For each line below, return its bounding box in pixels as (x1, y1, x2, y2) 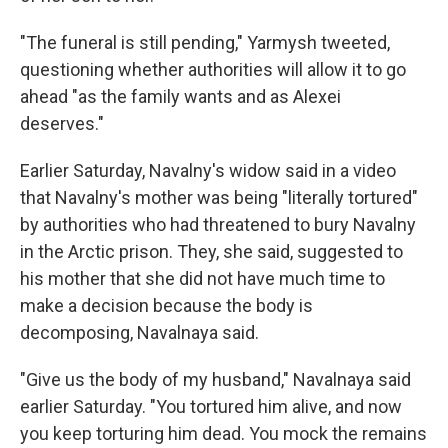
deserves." (20, 113, 104, 134)
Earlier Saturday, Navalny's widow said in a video (20, 160, 396, 181)
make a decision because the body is (20, 295, 313, 316)
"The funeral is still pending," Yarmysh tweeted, (20, 32, 390, 53)
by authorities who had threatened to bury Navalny (20, 214, 416, 235)
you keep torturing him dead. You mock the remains (20, 423, 427, 444)
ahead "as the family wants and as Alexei (20, 86, 341, 107)
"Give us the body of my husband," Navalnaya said (20, 369, 411, 390)
